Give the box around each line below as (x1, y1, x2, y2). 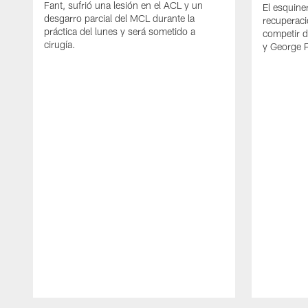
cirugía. (44, 38, 76, 51)
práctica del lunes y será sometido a (44, 25, 195, 38)
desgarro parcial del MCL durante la (44, 12, 195, 25)
